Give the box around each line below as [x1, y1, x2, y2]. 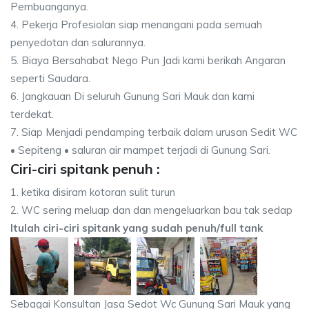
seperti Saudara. [10, 71, 90, 85]
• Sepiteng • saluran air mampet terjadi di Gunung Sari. [10, 143, 270, 157]
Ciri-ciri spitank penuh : [10, 159, 160, 177]
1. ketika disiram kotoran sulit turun [10, 185, 175, 199]
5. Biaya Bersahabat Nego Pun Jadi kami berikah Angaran [10, 53, 286, 67]
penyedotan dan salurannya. [10, 35, 146, 49]
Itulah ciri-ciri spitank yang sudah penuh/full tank [10, 221, 263, 235]
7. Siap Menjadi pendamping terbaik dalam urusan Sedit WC [10, 125, 297, 139]
